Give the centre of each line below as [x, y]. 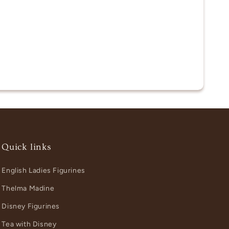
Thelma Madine [28, 188]
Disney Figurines [31, 206]
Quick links [27, 147]
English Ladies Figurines [43, 170]
